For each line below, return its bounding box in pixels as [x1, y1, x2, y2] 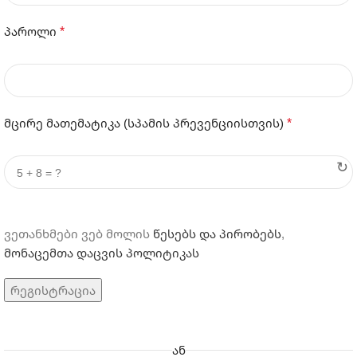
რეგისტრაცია [10, 282, 96, 298]
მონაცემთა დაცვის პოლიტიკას [4, 245, 199, 261]
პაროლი [4, 23, 60, 39]
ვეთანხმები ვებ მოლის [4, 226, 153, 241]
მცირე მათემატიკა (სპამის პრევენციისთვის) [4, 115, 287, 131]
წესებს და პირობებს [153, 226, 281, 241]
